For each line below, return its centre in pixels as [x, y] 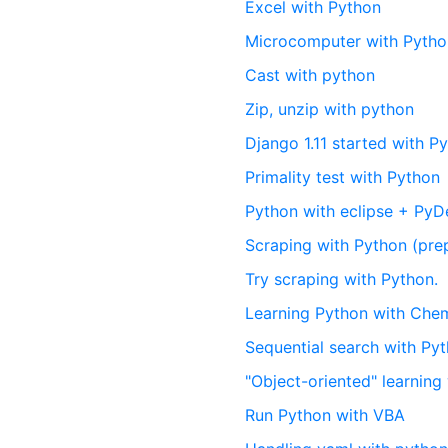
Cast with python [310, 75]
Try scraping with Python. [342, 279]
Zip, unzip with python [330, 109]
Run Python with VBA [325, 415]
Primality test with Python [343, 177]
